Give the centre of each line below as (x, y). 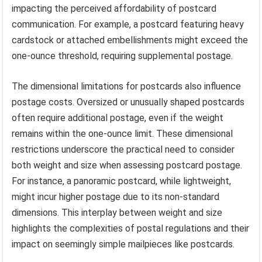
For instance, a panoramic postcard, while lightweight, (122, 181)
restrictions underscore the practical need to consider (123, 149)
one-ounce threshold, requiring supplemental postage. (123, 56)
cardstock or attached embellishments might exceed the (130, 40)
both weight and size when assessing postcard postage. (127, 165)
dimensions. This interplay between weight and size (117, 212)
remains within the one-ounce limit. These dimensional (123, 133)
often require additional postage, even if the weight (118, 118)
